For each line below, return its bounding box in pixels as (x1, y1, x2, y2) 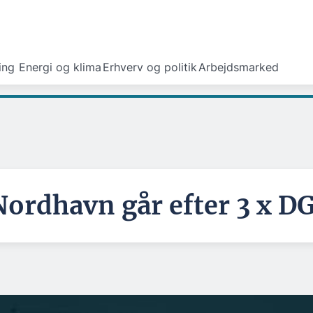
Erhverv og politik (103, 60, 197, 74)
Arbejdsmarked (198, 60, 279, 74)
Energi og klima (19, 60, 101, 74)
